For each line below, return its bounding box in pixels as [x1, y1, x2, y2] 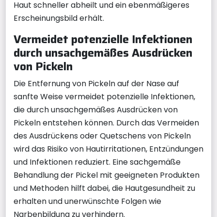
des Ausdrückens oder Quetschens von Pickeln [14, 130, 191, 141]
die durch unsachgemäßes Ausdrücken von [14, 104, 178, 115]
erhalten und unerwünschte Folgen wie [14, 195, 161, 207]
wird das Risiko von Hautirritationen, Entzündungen [14, 143, 203, 155]
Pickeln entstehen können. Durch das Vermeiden [14, 117, 199, 128]
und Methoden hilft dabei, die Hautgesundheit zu [14, 182, 195, 194]
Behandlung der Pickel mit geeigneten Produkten [14, 169, 200, 181]
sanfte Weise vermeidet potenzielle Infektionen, [14, 91, 195, 102]
